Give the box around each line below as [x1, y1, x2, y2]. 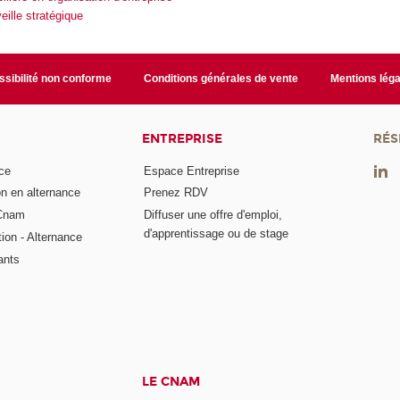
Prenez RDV [144, 186, 209, 200]
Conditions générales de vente [143, 72, 298, 86]
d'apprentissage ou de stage [144, 227, 289, 241]
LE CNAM [142, 373, 201, 389]
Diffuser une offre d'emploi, [144, 208, 283, 222]
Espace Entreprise [144, 163, 240, 178]
